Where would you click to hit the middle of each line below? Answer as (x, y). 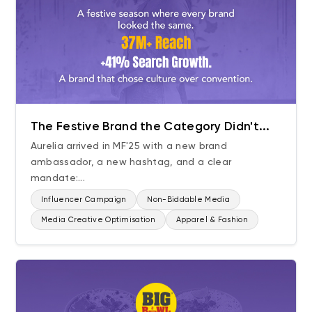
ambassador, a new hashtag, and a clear (131, 161)
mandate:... (58, 177)
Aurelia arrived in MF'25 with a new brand (129, 145)
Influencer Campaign (84, 199)
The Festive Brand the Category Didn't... (150, 126)
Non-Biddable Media (188, 199)
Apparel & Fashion (212, 219)
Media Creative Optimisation (98, 219)
